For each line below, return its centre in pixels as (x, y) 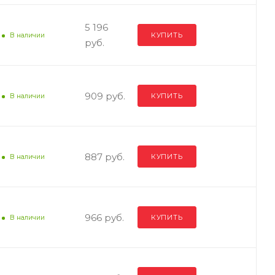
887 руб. (104, 157)
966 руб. (104, 217)
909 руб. (105, 96)
